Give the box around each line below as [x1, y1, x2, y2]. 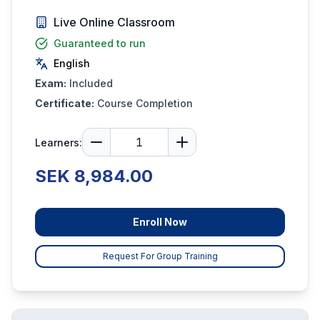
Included [69, 77, 113, 89]
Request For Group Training [102, 251, 218, 261]
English [54, 57, 90, 69]
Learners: [35, 136, 82, 149]
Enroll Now [133, 216, 187, 228]
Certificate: [35, 97, 94, 109]
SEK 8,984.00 [35, 166, 153, 186]
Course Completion [97, 97, 193, 109]
